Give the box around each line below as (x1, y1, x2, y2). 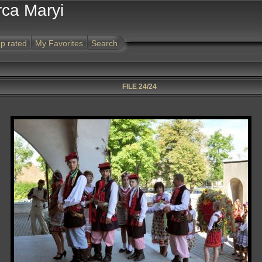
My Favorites (35, 39, 83, 48)
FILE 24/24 (122, 82, 157, 91)
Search (91, 39, 118, 48)
